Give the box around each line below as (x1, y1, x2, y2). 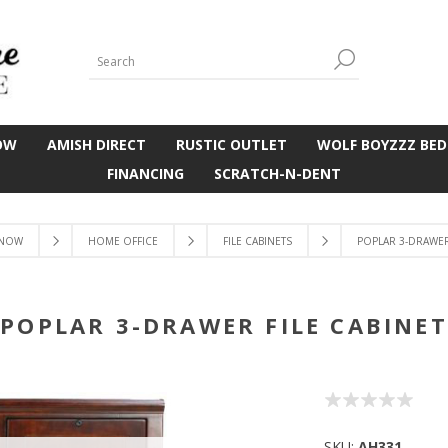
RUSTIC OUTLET (175, 135, 287, 154)
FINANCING (107, 164, 184, 183)
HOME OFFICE (87, 234, 158, 248)
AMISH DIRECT (46, 135, 146, 154)
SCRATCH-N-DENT (214, 164, 341, 183)
